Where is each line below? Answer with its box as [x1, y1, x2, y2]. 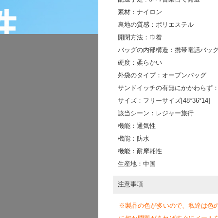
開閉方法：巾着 [118, 34, 162, 41]
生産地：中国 [118, 160, 156, 167]
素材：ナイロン [118, 8, 162, 16]
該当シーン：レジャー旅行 [118, 109, 194, 117]
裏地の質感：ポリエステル [118, 21, 194, 28]
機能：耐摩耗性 [118, 147, 162, 155]
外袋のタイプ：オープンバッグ [118, 72, 206, 79]
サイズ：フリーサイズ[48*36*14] [118, 97, 210, 104]
